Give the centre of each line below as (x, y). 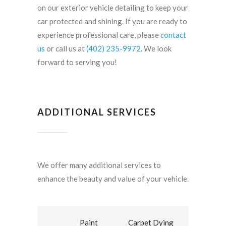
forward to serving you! (77, 62)
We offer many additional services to (99, 165)
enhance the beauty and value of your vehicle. (113, 179)
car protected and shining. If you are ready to (112, 21)
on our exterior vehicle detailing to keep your (113, 8)
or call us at (66, 49)
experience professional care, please (99, 35)
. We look (156, 49)
